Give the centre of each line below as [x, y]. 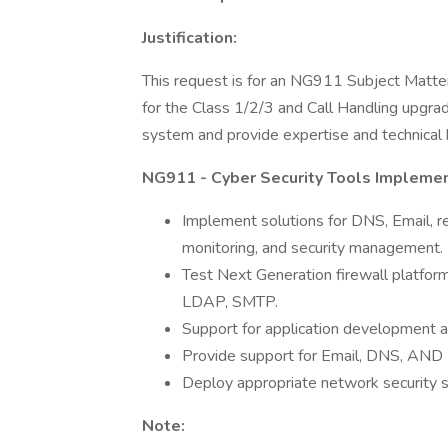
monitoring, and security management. [312, 248]
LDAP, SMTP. [230, 302]
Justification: [189, 38]
